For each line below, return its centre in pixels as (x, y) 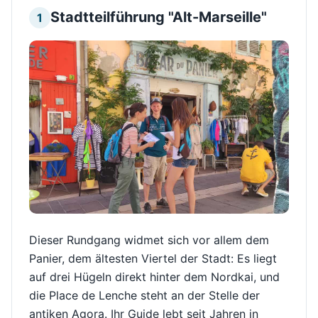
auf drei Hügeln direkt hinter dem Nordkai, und (154, 276)
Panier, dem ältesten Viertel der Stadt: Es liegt (153, 258)
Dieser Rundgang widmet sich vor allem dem (149, 240)
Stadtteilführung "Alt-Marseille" (159, 17)
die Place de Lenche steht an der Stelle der (144, 295)
